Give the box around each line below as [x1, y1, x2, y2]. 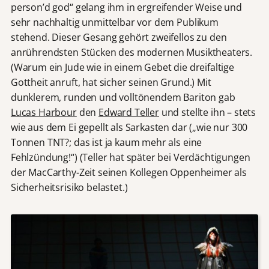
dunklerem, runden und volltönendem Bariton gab [10, 90, 235, 104]
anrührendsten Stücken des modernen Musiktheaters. [10, 45, 253, 59]
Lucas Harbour [10, 105, 77, 119]
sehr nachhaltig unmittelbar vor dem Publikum [10, 15, 219, 29]
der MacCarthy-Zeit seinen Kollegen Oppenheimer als [10, 165, 247, 179]
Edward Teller [98, 105, 159, 119]
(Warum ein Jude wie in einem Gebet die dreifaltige [10, 60, 234, 74]
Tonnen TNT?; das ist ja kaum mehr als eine [10, 135, 202, 149]
